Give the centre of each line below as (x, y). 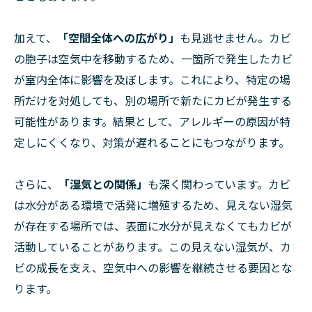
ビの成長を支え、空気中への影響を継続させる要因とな (153, 268)
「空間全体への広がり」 (118, 38)
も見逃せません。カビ (235, 38)
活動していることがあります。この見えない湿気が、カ (153, 247)
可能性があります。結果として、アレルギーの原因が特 (152, 122)
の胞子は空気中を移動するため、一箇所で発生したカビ (153, 59)
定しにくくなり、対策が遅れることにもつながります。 (152, 142)
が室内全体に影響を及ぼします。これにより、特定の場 (152, 80)
